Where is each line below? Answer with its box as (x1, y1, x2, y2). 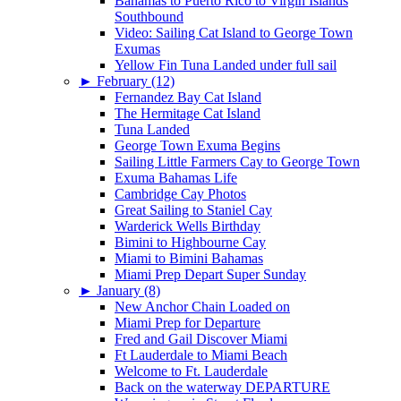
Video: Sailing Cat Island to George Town (115, 24, 353, 40)
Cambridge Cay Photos (115, 185, 246, 201)
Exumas (115, 40, 160, 56)
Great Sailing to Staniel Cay (115, 201, 272, 218)
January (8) (97, 282, 160, 298)
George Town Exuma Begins (115, 137, 280, 153)
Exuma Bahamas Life (115, 169, 237, 185)
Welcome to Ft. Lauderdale (115, 363, 268, 379)
